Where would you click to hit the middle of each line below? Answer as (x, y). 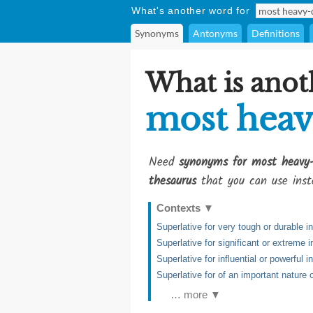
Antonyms (215, 33)
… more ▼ (196, 294)
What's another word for (191, 10)
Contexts (180, 208)
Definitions (276, 33)
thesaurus (173, 181)
